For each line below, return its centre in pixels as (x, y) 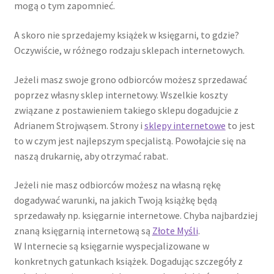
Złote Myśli (175, 231)
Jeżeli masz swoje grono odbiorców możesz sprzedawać (130, 79)
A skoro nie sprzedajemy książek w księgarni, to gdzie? (126, 35)
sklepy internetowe (185, 125)
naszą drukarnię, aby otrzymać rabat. (91, 156)
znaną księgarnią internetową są (83, 231)
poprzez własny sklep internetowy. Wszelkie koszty (120, 94)
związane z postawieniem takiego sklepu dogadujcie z (126, 110)
